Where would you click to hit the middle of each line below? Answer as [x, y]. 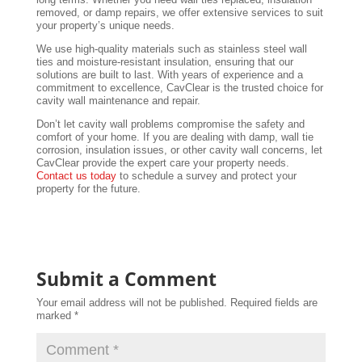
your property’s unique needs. [105, 26]
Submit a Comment [126, 279]
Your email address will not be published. [131, 303]
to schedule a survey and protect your [206, 176]
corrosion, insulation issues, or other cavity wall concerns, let [179, 150]
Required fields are [274, 303]
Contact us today [76, 176]
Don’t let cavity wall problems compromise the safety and [170, 124]
